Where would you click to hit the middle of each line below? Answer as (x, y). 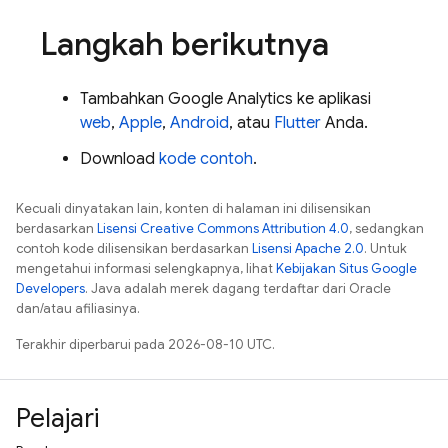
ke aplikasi (332, 99)
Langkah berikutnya (184, 44)
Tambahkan (124, 99)
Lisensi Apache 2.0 (308, 248)
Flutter (297, 123)
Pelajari (57, 418)
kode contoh (206, 159)
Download (119, 159)
